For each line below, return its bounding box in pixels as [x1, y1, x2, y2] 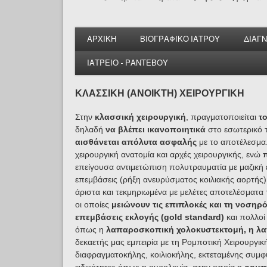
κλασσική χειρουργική [94, 112, 186, 122]
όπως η [74, 225, 106, 234]
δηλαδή [74, 125, 105, 134]
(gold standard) [160, 212, 226, 222]
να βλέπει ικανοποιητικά [105, 125, 206, 134]
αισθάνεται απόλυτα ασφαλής [74, 137, 197, 147]
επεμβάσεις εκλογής [74, 212, 159, 222]
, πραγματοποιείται [185, 112, 259, 122]
